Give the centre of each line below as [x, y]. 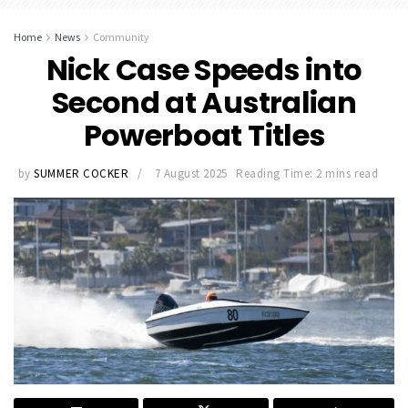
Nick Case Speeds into [204, 70]
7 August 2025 [191, 173]
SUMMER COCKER [82, 173]
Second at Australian [204, 103]
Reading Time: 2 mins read [307, 173]
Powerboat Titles [204, 136]
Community [121, 37]
